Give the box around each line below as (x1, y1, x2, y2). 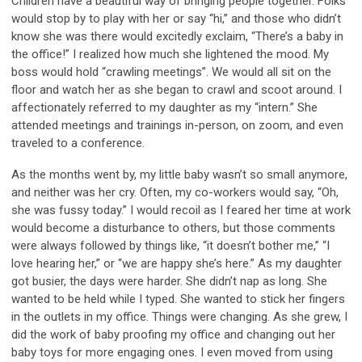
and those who (228, 11, 314, 26)
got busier (11, 273, 64, 288)
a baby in (293, 28, 343, 44)
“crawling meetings (102, 64, 202, 79)
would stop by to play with (11, 11, 153, 26)
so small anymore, (246, 166, 347, 182)
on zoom (242, 117, 290, 133)
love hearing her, (11, 255, 96, 271)
